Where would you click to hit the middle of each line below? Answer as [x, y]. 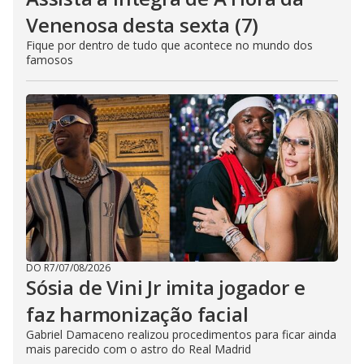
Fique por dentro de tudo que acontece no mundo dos [169, 45]
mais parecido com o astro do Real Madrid [139, 349]
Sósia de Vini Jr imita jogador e [166, 287]
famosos [50, 60]
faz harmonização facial [137, 314]
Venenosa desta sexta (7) [143, 25]
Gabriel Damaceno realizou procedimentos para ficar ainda [181, 334]
